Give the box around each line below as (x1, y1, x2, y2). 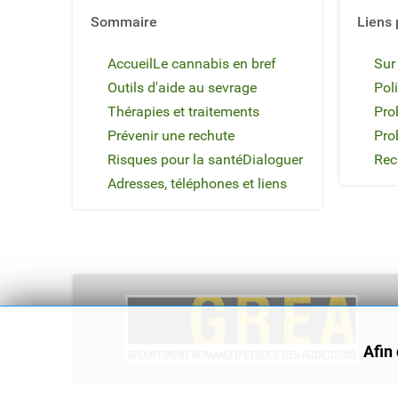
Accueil (107, 54, 153, 72)
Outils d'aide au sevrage (107, 78, 257, 96)
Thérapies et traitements (107, 102, 259, 120)
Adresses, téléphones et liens (107, 174, 287, 192)
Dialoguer (243, 150, 303, 168)
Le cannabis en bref (153, 54, 276, 72)
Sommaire (91, 12, 157, 30)
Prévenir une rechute (107, 126, 235, 144)
